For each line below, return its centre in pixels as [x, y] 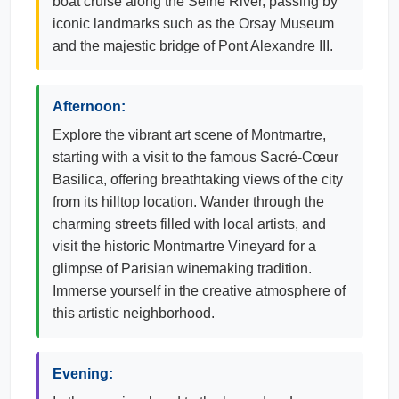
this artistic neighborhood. [134, 313]
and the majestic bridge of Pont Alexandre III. [193, 46]
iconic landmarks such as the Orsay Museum [193, 24]
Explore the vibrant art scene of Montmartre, [189, 135]
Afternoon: [89, 106]
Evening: [83, 374]
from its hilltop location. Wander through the [188, 202]
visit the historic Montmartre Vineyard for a [184, 246]
